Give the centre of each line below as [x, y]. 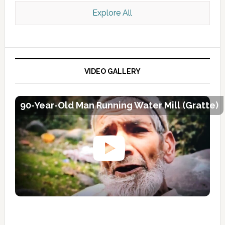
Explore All [113, 13]
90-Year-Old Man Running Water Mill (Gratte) [119, 105]
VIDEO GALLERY [112, 72]
